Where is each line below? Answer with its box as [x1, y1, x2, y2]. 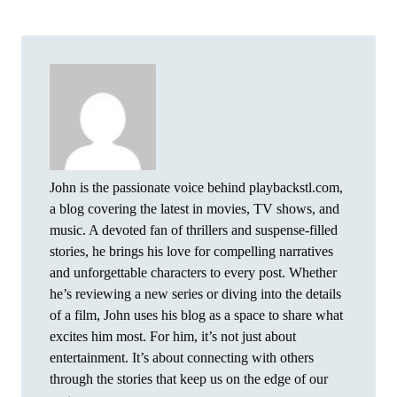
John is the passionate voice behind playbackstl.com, [50, 179, 343, 195]
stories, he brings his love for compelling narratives [50, 243, 333, 259]
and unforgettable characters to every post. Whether [50, 264, 337, 280]
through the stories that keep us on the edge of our [50, 370, 328, 386]
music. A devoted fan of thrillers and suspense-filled [50, 222, 338, 237]
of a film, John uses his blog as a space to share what [50, 307, 343, 323]
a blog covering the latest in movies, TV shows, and [50, 200, 339, 216]
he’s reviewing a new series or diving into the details [50, 285, 341, 301]
